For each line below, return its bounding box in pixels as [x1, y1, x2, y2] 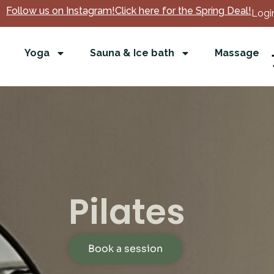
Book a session [88, 242, 163, 256]
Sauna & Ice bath [90, 47, 174, 59]
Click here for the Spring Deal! [115, 5, 251, 17]
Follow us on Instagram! [6, 5, 115, 17]
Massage [215, 47, 259, 59]
